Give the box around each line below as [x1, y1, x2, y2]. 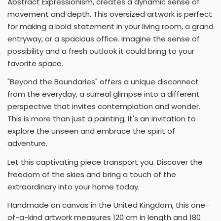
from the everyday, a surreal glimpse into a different [7, 89, 200, 100]
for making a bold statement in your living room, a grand [7, 21, 214, 32]
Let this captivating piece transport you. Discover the [7, 156, 203, 167]
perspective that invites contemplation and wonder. [7, 101, 200, 112]
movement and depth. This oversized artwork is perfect [7, 8, 212, 19]
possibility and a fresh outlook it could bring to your [7, 45, 194, 56]
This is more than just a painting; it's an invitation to [7, 113, 196, 124]
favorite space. [7, 58, 63, 69]
